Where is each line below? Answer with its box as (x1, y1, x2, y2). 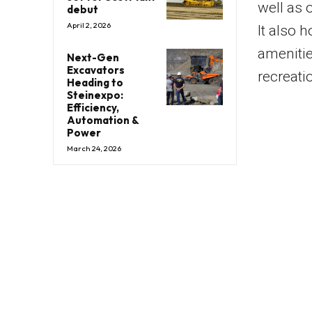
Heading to (67, 76, 123, 90)
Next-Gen (67, 51, 119, 65)
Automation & (67, 114, 139, 127)
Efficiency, (67, 101, 119, 115)
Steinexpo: (67, 88, 123, 102)
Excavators (67, 63, 125, 77)
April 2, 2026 (67, 20, 111, 31)
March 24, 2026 (67, 143, 121, 154)
